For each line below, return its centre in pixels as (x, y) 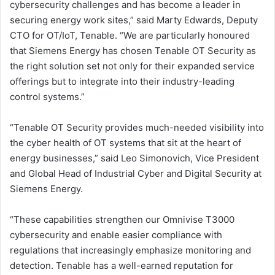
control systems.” (47, 97)
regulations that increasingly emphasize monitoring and (130, 250)
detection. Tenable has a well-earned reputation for (122, 266)
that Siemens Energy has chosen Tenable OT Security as (133, 51)
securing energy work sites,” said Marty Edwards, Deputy (134, 20)
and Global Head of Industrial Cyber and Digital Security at (136, 174)
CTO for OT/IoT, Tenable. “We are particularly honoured (130, 36)
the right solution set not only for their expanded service (132, 66)
